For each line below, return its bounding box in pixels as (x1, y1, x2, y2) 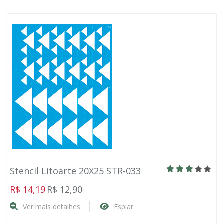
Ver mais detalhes (23, 202, 80, 211)
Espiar (114, 202, 133, 211)
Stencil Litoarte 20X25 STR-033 (10, 165, 141, 177)
